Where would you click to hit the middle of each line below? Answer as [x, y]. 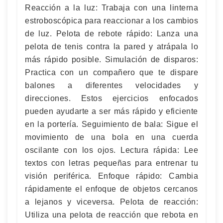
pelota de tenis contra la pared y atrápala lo [111, 47]
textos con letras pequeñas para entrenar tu [111, 163]
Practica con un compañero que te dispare [111, 72]
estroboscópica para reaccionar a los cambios [111, 21]
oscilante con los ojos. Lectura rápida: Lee [111, 150]
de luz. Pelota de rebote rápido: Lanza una [111, 34]
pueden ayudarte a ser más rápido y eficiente [111, 111]
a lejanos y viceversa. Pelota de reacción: [111, 202]
